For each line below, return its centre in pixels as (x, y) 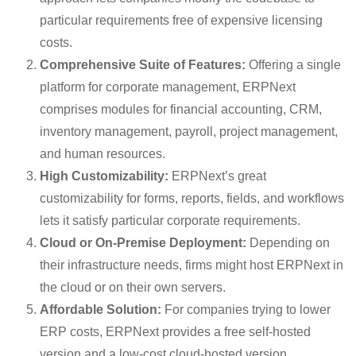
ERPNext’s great (217, 176)
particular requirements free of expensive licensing (181, 20)
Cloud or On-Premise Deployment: (143, 243)
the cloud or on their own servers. (133, 287)
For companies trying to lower (246, 310)
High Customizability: (104, 176)
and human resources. (103, 154)
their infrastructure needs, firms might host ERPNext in (192, 265)
